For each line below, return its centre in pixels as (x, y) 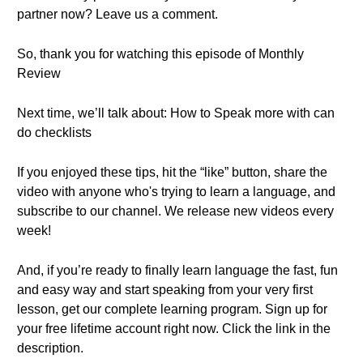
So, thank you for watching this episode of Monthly (160, 54)
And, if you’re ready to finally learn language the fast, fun (177, 270)
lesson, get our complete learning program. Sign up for (172, 309)
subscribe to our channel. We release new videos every (175, 211)
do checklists (54, 132)
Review (39, 73)
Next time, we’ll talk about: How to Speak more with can (176, 113)
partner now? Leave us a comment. (117, 14)
